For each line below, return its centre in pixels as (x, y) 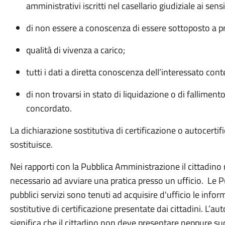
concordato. (49, 108)
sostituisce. (31, 144)
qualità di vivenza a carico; (75, 50)
